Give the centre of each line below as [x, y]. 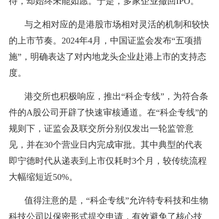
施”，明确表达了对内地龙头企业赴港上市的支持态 [107, 56]
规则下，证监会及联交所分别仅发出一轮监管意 [101, 128]
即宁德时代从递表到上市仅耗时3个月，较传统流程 [108, 161]
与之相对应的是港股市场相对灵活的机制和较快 [117, 24]
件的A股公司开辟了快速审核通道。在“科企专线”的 [108, 112]
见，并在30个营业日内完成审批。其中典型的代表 [105, 144]
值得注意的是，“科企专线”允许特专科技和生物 [116, 200]
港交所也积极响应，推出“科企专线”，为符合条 [116, 96]
